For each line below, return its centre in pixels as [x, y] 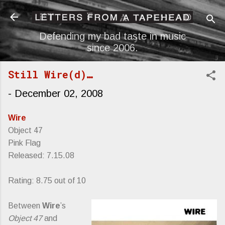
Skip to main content [113, 13]
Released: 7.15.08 [41, 155]
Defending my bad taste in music [113, 36]
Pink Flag [24, 143]
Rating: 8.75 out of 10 [47, 180]
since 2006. [113, 47]
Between [25, 205]
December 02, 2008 [59, 93]
